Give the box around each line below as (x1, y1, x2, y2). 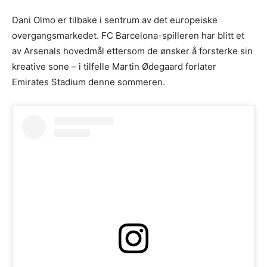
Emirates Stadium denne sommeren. (12, 76, 165, 88)
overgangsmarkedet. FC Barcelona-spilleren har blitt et (12, 30, 244, 42)
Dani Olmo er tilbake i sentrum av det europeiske (12, 14, 218, 26)
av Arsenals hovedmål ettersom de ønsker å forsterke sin (12, 45, 253, 57)
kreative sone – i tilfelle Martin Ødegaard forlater (12, 61, 216, 73)
